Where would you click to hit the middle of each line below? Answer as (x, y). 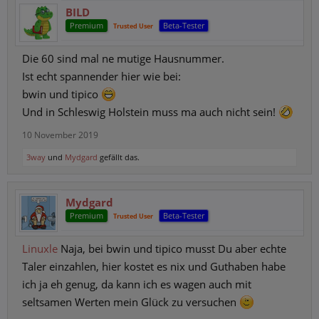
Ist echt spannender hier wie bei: (101, 76)
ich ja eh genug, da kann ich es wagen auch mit (137, 284)
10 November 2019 (60, 135)
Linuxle (40, 249)
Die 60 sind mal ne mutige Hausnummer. (123, 58)
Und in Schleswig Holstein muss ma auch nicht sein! (150, 112)
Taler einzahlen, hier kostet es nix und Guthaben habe (154, 266)
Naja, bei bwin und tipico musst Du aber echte (172, 249)
